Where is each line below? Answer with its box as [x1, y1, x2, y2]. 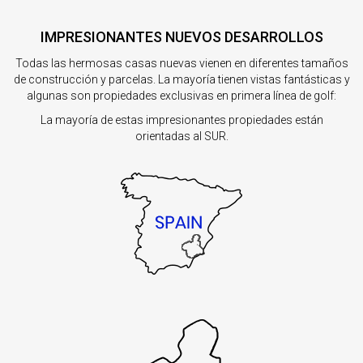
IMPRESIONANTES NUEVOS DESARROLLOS [40, 28, 323, 46]
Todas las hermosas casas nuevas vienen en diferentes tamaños [15, 57, 348, 70]
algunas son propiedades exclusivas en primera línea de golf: [27, 89, 336, 103]
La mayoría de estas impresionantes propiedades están [40, 113, 323, 127]
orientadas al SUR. [135, 130, 228, 143]
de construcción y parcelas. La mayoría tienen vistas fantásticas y [13, 73, 350, 87]
